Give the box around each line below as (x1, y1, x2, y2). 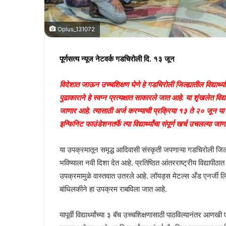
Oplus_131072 (56, 25, 95, 33)
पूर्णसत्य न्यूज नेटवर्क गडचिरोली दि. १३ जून (60, 53, 175, 64)
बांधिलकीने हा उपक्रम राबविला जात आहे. (60, 184, 167, 194)
